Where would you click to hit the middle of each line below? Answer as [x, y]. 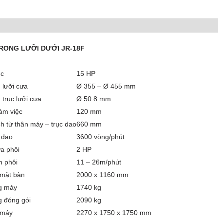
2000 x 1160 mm [103, 175]
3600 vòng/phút [101, 137]
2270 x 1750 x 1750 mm [114, 213]
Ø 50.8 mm [94, 99]
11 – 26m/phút [99, 162]
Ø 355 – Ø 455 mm [106, 86]
